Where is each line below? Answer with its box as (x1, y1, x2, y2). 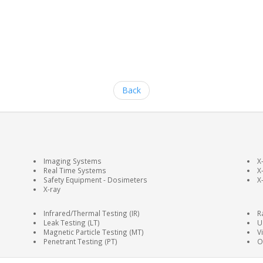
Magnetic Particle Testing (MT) (43, 227, 144, 237)
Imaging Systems (43, 156, 102, 166)
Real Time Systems (43, 166, 106, 175)
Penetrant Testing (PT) (43, 237, 117, 246)
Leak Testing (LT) (43, 218, 100, 227)
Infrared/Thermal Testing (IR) (43, 208, 140, 218)
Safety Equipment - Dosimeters (43, 175, 147, 184)
